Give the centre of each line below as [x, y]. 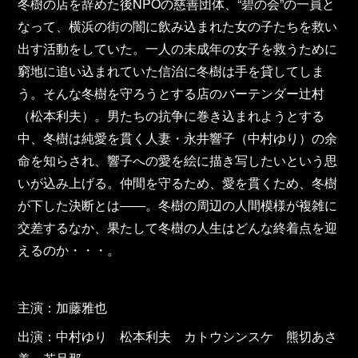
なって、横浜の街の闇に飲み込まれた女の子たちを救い [178, 26]
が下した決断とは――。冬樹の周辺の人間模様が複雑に [178, 205]
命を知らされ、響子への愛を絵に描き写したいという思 [178, 160]
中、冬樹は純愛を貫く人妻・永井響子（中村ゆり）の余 [178, 138]
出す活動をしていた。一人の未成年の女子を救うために [178, 48]
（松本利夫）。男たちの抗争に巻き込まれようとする [171, 115]
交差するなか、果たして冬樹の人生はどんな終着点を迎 [178, 227]
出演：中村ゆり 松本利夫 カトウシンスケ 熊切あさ [178, 336]
